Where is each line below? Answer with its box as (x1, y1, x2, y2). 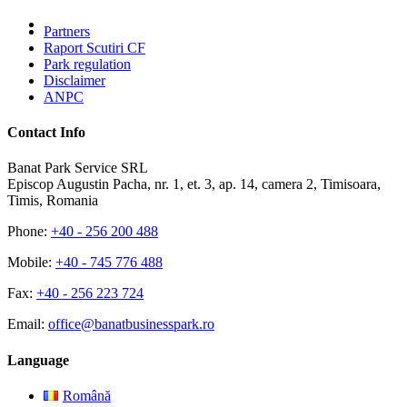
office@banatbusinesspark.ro (48, 316, 214, 333)
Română (62, 387, 111, 403)
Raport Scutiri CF (44, 39, 145, 55)
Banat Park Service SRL (7, 160, 148, 176)
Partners (44, 23, 90, 39)
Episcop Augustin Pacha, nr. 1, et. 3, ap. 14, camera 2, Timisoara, (7, 176, 381, 193)
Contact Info (7, 124, 85, 140)
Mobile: (7, 254, 55, 271)
